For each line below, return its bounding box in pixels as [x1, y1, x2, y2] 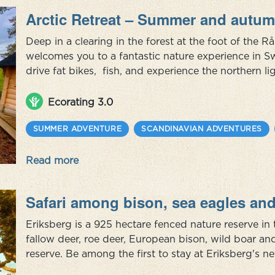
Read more [25, 155, 79, 166]
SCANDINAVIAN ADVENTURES [141, 125, 263, 133]
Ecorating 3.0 [47, 96, 113, 107]
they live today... [25, 95, 103, 106]
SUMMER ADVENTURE [33, 125, 122, 133]
